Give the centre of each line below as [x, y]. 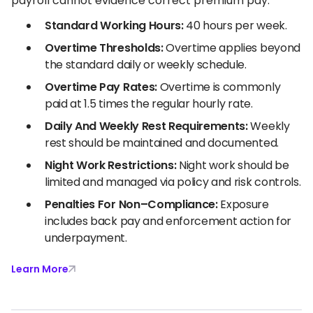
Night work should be [233, 165]
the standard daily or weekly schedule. [146, 64]
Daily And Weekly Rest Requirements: [146, 126]
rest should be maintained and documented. [162, 143]
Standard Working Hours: [114, 25]
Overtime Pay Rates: [101, 87]
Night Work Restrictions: [111, 165]
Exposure [243, 204]
